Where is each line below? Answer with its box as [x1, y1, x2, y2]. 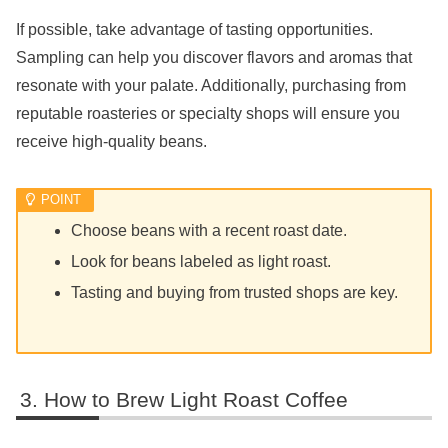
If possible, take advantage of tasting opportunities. [16, 20, 373, 38]
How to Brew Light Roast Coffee [44, 388, 349, 412]
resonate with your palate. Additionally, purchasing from [16, 76, 406, 94]
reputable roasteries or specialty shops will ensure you [16, 104, 400, 122]
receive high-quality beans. [16, 132, 207, 150]
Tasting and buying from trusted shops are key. [71, 284, 399, 302]
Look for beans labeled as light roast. [71, 253, 332, 271]
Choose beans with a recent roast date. [71, 221, 348, 239]
